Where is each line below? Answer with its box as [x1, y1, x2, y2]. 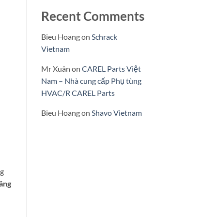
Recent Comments [41, 9, 144, 24]
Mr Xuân [41, 64, 70, 74]
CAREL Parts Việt [81, 64, 141, 74]
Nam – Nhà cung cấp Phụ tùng [41, 76, 141, 86]
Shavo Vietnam [91, 108, 142, 118]
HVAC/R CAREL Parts [41, 88, 115, 98]
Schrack [91, 32, 117, 42]
